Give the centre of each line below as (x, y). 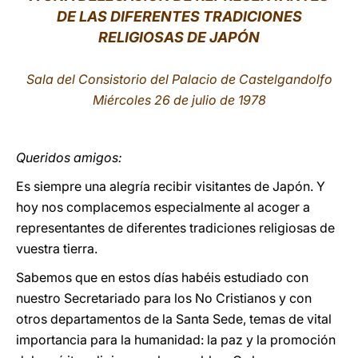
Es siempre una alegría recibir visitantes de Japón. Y (171, 186)
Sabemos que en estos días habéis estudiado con (162, 277)
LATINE (274, 27)
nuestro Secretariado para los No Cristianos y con (164, 298)
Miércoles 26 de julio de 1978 (179, 100)
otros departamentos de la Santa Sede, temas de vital (174, 319)
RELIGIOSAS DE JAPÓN (179, 37)
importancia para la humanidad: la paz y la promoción (176, 340)
